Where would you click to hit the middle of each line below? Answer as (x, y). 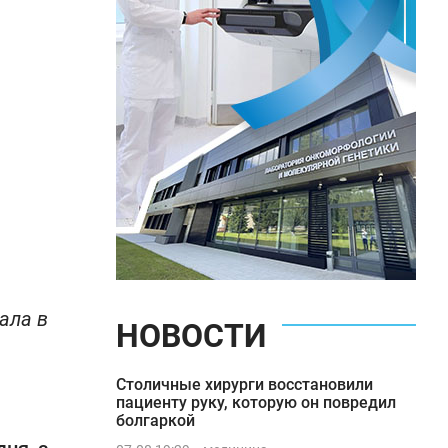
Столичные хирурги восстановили (244, 384)
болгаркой (155, 420)
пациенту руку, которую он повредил (256, 402)
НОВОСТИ (191, 336)
